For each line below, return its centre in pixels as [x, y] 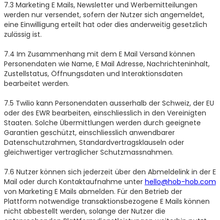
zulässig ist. [23, 34]
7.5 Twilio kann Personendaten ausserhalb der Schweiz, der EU [109, 103]
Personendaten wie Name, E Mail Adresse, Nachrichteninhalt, [107, 64]
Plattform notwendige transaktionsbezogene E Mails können [107, 201]
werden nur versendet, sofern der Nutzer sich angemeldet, [104, 14]
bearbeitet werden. [36, 83]
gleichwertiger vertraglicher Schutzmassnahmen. [88, 152]
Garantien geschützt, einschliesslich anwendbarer [89, 132]
